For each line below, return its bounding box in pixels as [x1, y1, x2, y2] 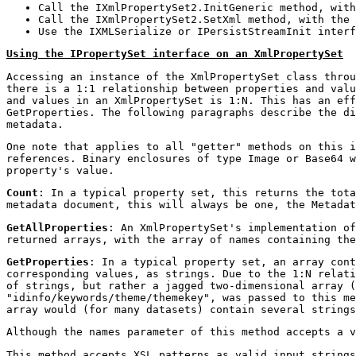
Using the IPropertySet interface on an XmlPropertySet [6, 48, 343, 60]
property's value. [6, 164, 114, 176]
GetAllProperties [6, 221, 108, 234]
